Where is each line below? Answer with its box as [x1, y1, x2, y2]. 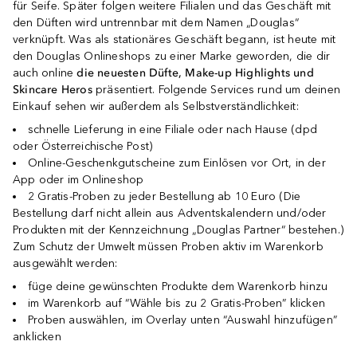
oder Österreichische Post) [13, 139, 153, 153]
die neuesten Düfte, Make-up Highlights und [76, 65, 314, 80]
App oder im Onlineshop [13, 172, 144, 186]
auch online [13, 65, 77, 80]
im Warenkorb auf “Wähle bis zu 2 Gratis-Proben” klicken [28, 296, 325, 310]
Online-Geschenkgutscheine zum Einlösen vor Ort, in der [28, 155, 326, 170]
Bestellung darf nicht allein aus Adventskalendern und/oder [13, 206, 327, 220]
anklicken [13, 329, 61, 343]
